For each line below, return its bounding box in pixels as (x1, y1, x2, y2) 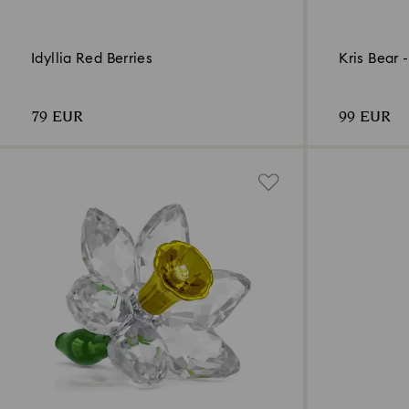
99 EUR (339, 106, 392, 130)
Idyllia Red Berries (31, 52, 153, 67)
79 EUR (31, 106, 83, 130)
